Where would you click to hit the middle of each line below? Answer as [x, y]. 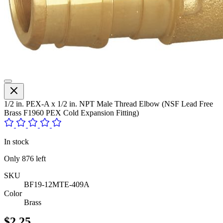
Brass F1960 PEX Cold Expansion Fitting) [71, 112]
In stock [16, 141]
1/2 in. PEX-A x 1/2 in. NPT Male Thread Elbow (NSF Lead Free [109, 104]
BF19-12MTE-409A [57, 184]
